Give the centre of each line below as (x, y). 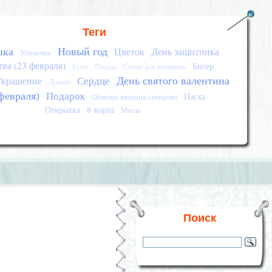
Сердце (94, 80)
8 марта (101, 110)
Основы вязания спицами (135, 97)
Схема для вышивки (155, 66)
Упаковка (35, 52)
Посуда (106, 66)
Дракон (60, 82)
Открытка (63, 110)
